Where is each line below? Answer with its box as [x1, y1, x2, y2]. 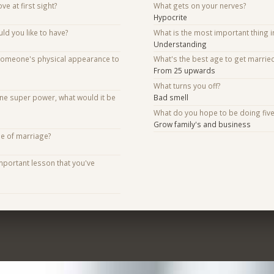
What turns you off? [153, 81, 221, 91]
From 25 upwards [153, 65, 215, 76]
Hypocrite [153, 12, 187, 22]
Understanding [153, 39, 207, 49]
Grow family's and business [153, 119, 251, 129]
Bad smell [153, 92, 188, 103]
